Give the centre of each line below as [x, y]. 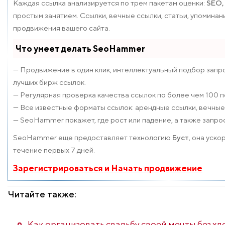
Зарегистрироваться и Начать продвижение [108, 168]
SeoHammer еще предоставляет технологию [93, 137]
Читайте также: [42, 194]
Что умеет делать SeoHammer [80, 49]
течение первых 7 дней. [54, 150]
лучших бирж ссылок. [49, 82]
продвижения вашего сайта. [62, 28]
